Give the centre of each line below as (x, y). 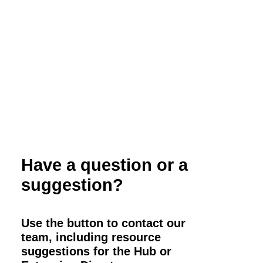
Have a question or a (104, 165)
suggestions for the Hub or (96, 251)
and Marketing (71, 7)
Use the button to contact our (103, 223)
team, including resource (91, 237)
